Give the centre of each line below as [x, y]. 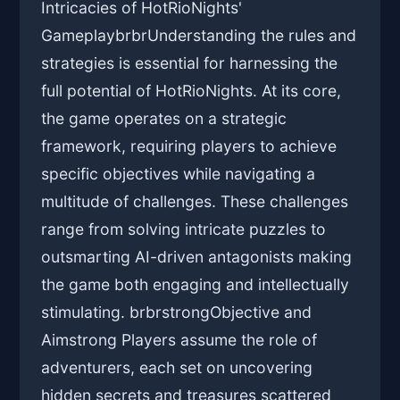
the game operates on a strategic [164, 119]
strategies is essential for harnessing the [190, 63]
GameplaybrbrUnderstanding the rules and [199, 36]
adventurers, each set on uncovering [177, 368]
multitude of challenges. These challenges [195, 202]
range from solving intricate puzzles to [184, 229]
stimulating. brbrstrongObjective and [177, 312]
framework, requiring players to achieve [189, 146]
